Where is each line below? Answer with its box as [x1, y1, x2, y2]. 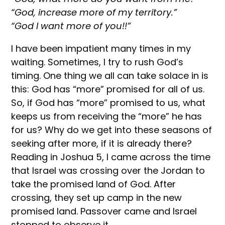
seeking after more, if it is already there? [11, 137, 192, 150]
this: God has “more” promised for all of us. [11, 82, 205, 95]
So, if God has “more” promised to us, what [11, 96, 206, 109]
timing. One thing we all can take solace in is [11, 69, 209, 82]
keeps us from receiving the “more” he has [11, 109, 202, 123]
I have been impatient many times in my [11, 42, 191, 55]
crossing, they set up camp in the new [11, 191, 182, 204]
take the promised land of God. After [11, 177, 176, 190]
